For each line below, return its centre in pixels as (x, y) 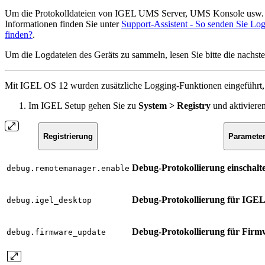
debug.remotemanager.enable (68, 168)
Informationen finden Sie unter (63, 24)
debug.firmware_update (56, 232)
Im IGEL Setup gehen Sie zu (83, 105)
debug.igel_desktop (49, 200)
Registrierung (68, 136)
